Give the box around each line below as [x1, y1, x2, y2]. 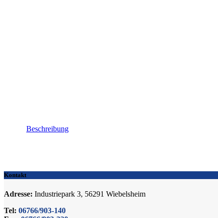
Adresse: [4, 189, 33, 198]
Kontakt [4, 171, 26, 179]
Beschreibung [26, 124, 69, 133]
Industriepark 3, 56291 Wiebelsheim [33, 189, 145, 198]
